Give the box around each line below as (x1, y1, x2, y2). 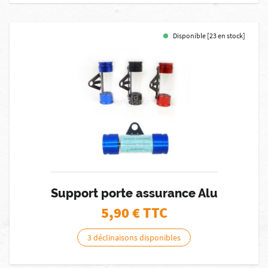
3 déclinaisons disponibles (87, 232, 181, 243)
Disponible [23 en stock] (173, 31, 245, 40)
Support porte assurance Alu (50, 186, 218, 200)
